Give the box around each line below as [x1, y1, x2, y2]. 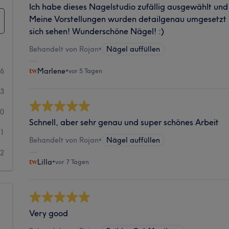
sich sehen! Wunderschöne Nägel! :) [29, 26, 165, 36]
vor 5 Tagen [68, 66, 103, 75]
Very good [29, 208, 68, 218]
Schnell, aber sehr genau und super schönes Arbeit [29, 117, 219, 127]
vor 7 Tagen [55, 157, 89, 166]
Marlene [37, 66, 66, 76]
